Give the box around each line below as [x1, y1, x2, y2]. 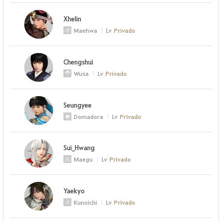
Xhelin [63, 14, 82, 23]
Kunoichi [74, 198, 98, 207]
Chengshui [63, 57, 94, 66]
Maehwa [74, 26, 98, 35]
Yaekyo [63, 186, 85, 195]
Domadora [74, 112, 104, 120]
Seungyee [63, 100, 92, 109]
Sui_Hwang [63, 143, 95, 152]
